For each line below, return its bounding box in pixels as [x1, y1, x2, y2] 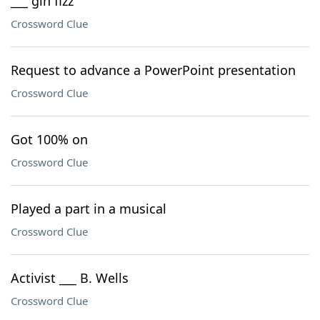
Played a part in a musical [11, 200, 166, 217]
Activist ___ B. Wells [11, 269, 129, 286]
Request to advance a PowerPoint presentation [11, 61, 296, 79]
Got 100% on [11, 131, 88, 148]
